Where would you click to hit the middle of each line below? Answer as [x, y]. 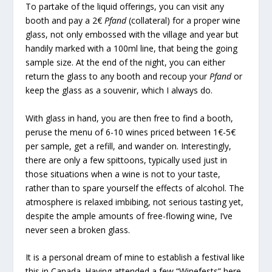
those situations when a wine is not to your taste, [123, 174]
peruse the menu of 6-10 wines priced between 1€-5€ [131, 132]
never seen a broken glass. [78, 229]
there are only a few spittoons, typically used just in [127, 160]
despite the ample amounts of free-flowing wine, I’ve [129, 216]
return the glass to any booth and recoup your [118, 76]
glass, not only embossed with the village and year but [132, 35]
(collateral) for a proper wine [184, 21]
